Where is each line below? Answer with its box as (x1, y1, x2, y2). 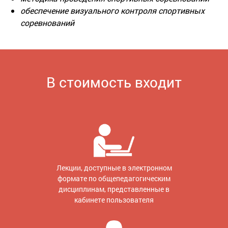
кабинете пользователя (74, 194, 154, 205)
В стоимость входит (46, 72, 182, 92)
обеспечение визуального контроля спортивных (20, 5, 205, 16)
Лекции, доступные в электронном (56, 162, 172, 173)
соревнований (20, 17, 74, 28)
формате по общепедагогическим (58, 173, 170, 183)
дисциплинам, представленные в (59, 184, 169, 194)
